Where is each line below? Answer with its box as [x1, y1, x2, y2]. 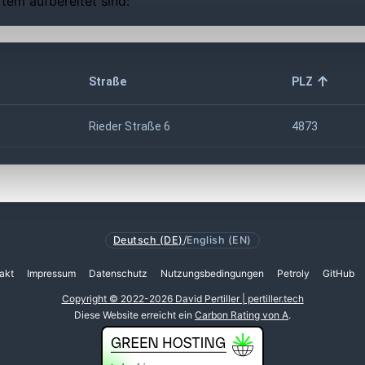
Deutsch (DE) [113, 233, 183, 246]
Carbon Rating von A [195, 309, 288, 322]
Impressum [27, 266, 76, 279]
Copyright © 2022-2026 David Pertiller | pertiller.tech [61, 292, 304, 305]
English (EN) [187, 233, 252, 246]
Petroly [277, 266, 310, 279]
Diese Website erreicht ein [74, 309, 195, 322]
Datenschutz [89, 266, 147, 279]
